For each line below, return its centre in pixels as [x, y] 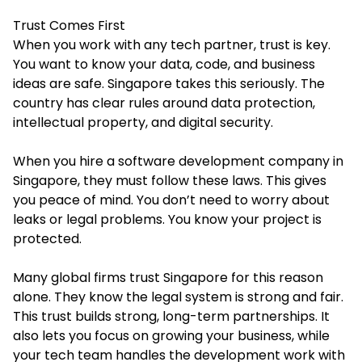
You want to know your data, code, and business [164, 64]
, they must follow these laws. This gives [202, 180]
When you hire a [65, 161]
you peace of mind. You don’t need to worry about [171, 200]
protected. [49, 238]
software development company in [231, 161]
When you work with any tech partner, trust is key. [172, 44]
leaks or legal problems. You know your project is [167, 219]
